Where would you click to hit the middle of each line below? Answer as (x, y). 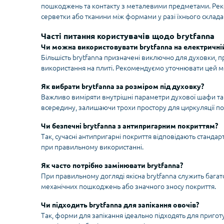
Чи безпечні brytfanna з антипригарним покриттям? (129, 126)
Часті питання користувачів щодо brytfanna (128, 36)
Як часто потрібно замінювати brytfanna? (112, 166)
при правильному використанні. (92, 147)
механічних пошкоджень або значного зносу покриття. (128, 187)
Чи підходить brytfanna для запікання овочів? (120, 205)
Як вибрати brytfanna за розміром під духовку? (122, 87)
